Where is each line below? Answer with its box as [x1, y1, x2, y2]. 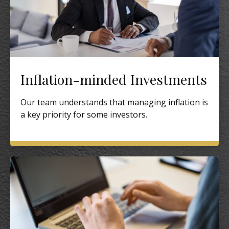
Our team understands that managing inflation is [20, 97, 208, 108]
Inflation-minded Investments [20, 70, 207, 89]
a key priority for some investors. [20, 109, 147, 121]
